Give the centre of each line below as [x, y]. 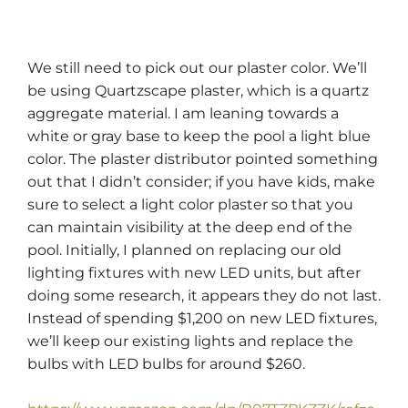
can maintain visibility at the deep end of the [190, 227]
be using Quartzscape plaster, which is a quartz [198, 90]
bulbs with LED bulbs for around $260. [166, 363]
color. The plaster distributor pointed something [203, 158]
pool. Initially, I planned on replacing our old [184, 250]
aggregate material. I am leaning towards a [183, 113]
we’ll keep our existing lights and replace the [190, 341]
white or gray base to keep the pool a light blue [199, 136]
